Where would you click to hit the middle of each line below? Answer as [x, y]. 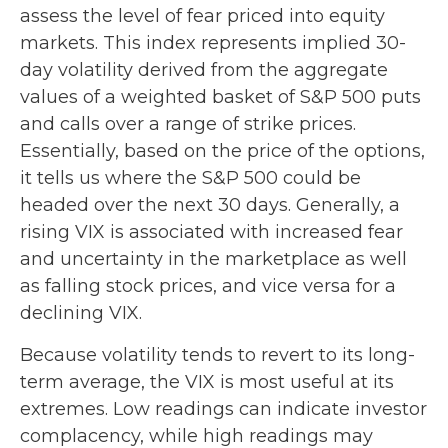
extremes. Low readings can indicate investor [223, 408]
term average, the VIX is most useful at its [207, 381]
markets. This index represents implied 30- [213, 42]
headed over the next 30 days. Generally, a [210, 204]
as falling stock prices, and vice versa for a [208, 285]
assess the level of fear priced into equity [202, 15]
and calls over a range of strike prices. [188, 123]
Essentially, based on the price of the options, [222, 150]
